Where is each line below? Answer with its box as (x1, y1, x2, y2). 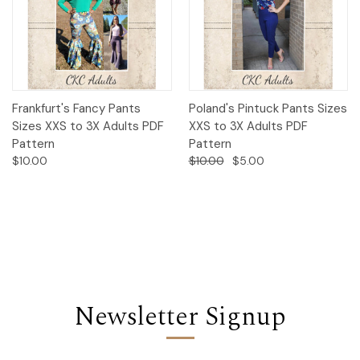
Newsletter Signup (74, 297, 286, 337)
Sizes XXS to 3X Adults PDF (12, 117, 164, 134)
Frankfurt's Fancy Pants (12, 100, 141, 117)
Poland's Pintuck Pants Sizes (188, 100, 347, 117)
